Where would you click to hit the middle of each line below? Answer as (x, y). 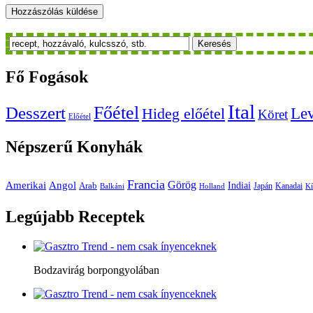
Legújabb (40, 217)
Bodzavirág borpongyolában (96, 270)
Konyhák (108, 147)
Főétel (116, 113)
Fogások (56, 77)
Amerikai (26, 185)
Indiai (239, 185)
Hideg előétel (183, 114)
